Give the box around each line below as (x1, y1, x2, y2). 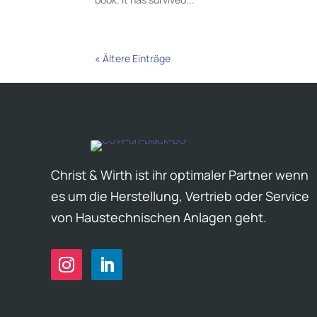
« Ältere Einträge (95, 52, 171, 66)
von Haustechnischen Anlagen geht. (51, 208, 267, 226)
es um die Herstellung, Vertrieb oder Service (51, 187, 309, 204)
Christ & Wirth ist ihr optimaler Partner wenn (51, 166, 309, 183)
